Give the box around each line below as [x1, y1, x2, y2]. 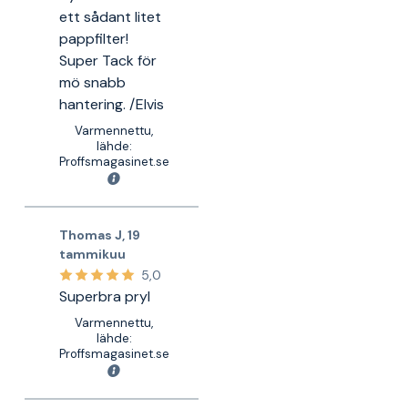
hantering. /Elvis [58, 95, 164, 114]
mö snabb [58, 73, 126, 92]
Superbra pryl [58, 287, 150, 306]
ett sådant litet [58, 7, 161, 26]
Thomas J [58, 227, 122, 243]
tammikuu [58, 246, 126, 262]
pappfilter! [58, 29, 128, 48]
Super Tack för [58, 51, 157, 70]
